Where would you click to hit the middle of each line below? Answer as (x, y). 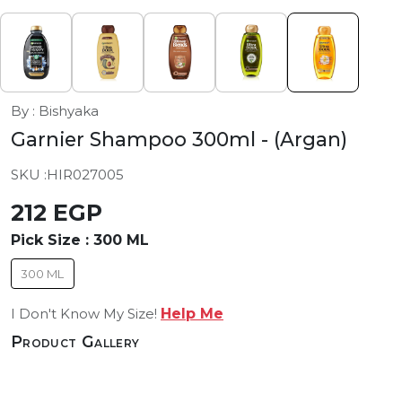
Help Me (192, 314)
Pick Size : (52, 240)
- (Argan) (304, 140)
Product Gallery (75, 342)
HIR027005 (85, 175)
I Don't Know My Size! (86, 314)
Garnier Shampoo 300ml (136, 140)
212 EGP (57, 213)
